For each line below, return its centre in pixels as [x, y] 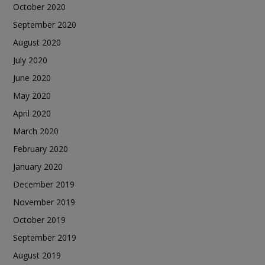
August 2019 [37, 255]
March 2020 [36, 131]
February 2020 [41, 148]
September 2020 [45, 24]
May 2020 [32, 95]
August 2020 [37, 42]
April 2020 [32, 113]
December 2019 [44, 184]
